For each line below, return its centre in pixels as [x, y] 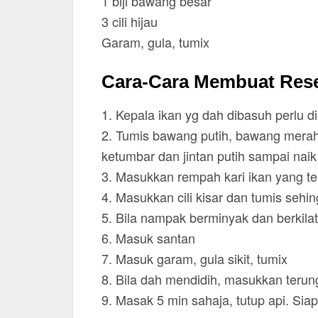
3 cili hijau [130, 21]
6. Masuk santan [148, 238]
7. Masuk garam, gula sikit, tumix [194, 258]
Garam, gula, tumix [155, 42]
